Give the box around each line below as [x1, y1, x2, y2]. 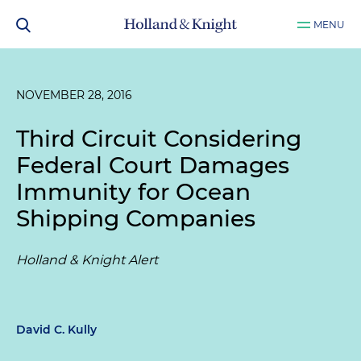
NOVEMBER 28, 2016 [16, 88, 132, 102]
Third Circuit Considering [16, 125, 301, 152]
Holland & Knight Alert [16, 252, 158, 268]
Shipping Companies [16, 205, 255, 232]
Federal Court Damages [16, 151, 289, 179]
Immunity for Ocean [16, 178, 251, 205]
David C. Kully [16, 322, 97, 337]
